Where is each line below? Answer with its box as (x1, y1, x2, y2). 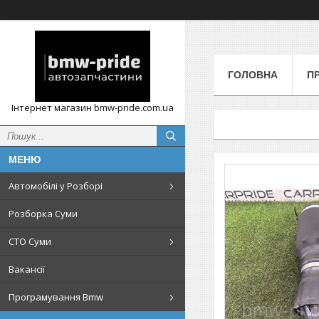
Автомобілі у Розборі (9, 179, 103, 192)
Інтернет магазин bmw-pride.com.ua (11, 101, 174, 114)
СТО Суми (9, 235, 51, 248)
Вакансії (9, 263, 45, 276)
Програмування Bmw (9, 291, 103, 303)
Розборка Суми (9, 207, 78, 220)
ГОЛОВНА (228, 68, 278, 80)
